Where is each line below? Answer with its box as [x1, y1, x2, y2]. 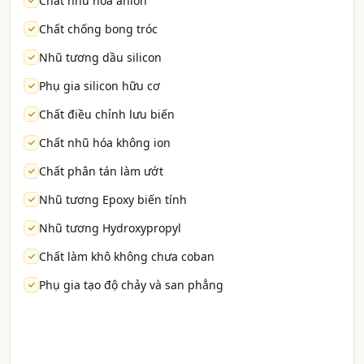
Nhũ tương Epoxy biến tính [39, 191, 187, 207]
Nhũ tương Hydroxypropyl [39, 219, 181, 236]
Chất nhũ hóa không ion [39, 134, 171, 150]
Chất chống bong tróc [39, 20, 158, 37]
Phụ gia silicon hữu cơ [39, 77, 160, 93]
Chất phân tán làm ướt [39, 162, 163, 179]
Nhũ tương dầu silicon [39, 49, 162, 65]
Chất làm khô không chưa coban [39, 248, 214, 264]
